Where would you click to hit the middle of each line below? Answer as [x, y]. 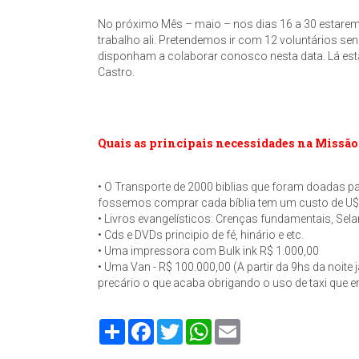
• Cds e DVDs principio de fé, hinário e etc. [201, 235]
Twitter [200, 325]
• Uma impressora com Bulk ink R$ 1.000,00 [208, 251]
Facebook [179, 325]
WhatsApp [238, 325]
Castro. [116, 72]
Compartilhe [156, 325]
